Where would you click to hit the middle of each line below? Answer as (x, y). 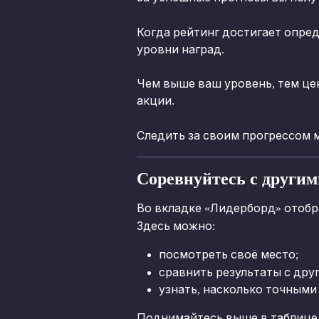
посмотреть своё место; (229, 255)
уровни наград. (181, 49)
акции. (156, 101)
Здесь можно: (176, 226)
